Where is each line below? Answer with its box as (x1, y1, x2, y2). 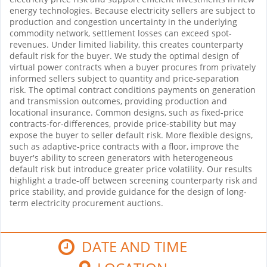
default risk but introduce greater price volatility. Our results (10, 163, 252, 175)
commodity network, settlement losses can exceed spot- (10, 27, 232, 39)
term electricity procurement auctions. (10, 197, 163, 209)
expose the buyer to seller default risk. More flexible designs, (10, 129, 253, 141)
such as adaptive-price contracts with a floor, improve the (10, 140, 239, 152)
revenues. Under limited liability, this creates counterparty (10, 38, 243, 50)
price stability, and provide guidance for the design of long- (10, 185, 247, 197)
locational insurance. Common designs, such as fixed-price (10, 106, 244, 118)
